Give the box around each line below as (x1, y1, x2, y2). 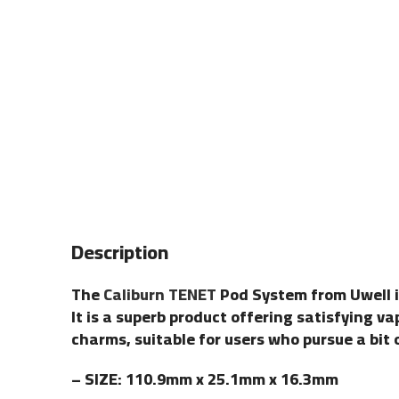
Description (71, 232, 168, 271)
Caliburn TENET (103, 279, 216, 309)
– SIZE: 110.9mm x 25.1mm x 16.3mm (71, 363, 338, 394)
